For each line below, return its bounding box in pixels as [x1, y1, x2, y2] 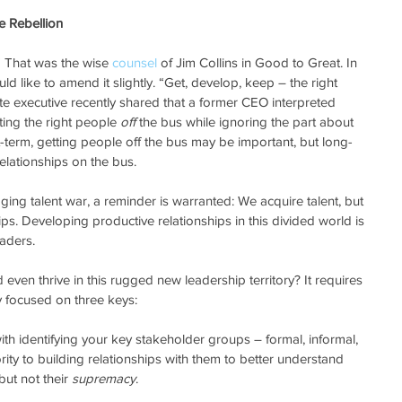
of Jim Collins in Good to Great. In [157, 54, 361, 70]
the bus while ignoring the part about [135, 113, 357, 129]
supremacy [72, 370, 135, 386]
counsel [112, 54, 157, 70]
